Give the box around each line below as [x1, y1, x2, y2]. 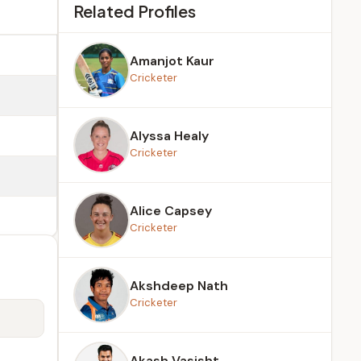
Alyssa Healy [130, 127, 209, 144]
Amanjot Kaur [130, 52, 214, 69]
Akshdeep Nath [130, 277, 228, 294]
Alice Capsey [130, 202, 212, 219]
